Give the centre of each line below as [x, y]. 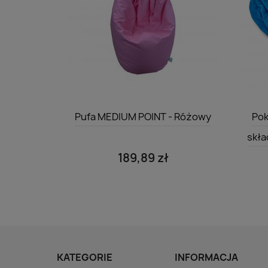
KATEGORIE [85, 258]
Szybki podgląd [150, 110]
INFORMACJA [207, 258]
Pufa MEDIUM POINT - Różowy [143, 117]
